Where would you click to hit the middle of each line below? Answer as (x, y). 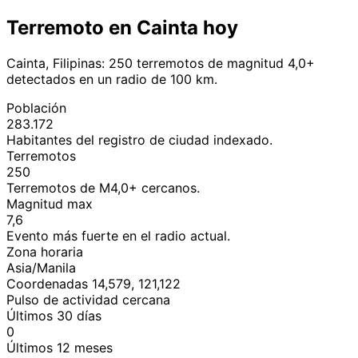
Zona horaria (45, 251)
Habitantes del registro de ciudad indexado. (139, 139)
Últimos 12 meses (60, 347)
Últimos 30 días (54, 315)
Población (36, 107)
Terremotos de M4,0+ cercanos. (103, 187)
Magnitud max (50, 203)
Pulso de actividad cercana (88, 299)
